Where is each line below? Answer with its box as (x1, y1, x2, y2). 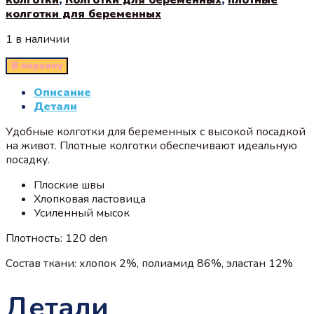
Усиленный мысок (34, 205, 130, 221)
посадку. (6, 151, 50, 168)
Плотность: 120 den (6, 230, 107, 246)
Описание (34, 84, 91, 100)
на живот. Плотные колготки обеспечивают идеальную (6, 137, 297, 153)
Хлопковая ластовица (34, 191, 146, 207)
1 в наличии (6, 31, 69, 47)
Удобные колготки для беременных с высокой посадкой (6, 123, 306, 139)
